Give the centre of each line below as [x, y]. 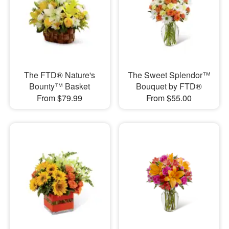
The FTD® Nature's [60, 75]
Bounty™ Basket [60, 86]
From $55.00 [169, 98]
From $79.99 [60, 98]
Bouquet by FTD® [169, 86]
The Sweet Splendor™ [169, 75]
